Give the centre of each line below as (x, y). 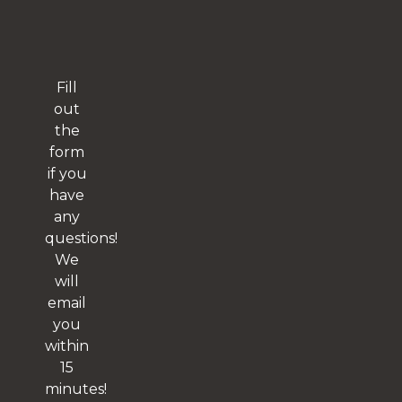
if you (67, 174)
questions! (81, 238)
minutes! (76, 389)
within (67, 346)
